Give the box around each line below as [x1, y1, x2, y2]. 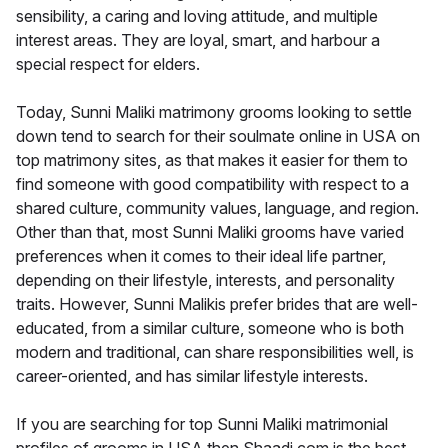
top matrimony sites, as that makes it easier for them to [16, 149, 408, 170]
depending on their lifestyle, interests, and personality [16, 269, 395, 290]
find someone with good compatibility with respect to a [16, 173, 409, 194]
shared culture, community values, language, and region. [16, 197, 419, 218]
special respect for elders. [16, 53, 200, 74]
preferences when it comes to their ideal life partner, [16, 245, 386, 266]
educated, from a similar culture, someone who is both [16, 317, 404, 338]
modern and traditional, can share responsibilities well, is [16, 341, 414, 362]
